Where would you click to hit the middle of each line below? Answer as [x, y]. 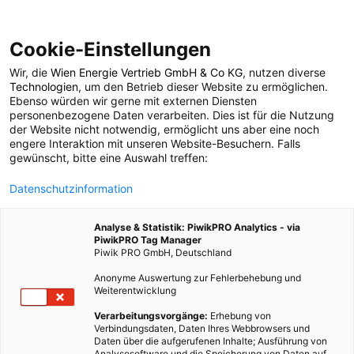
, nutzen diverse [284, 72]
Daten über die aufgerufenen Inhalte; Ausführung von [211, 341]
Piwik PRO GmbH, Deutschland [163, 252]
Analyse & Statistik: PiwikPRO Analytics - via [197, 227]
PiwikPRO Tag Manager [148, 240]
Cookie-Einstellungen [110, 49]
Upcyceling [177, 123]
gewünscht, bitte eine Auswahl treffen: [109, 158]
